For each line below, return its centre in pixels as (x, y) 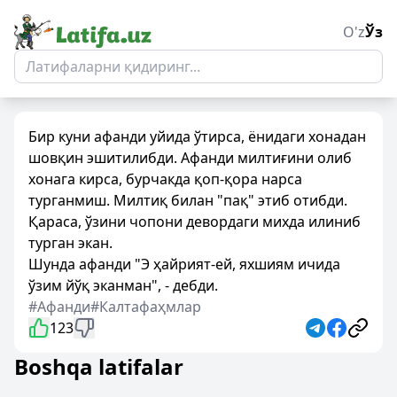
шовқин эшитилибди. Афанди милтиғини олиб (190, 158)
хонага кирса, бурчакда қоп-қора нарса (165, 179)
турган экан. (70, 243)
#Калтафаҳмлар (146, 307)
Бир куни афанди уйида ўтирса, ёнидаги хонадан (197, 136)
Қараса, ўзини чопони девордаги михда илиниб (195, 222)
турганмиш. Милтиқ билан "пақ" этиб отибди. (188, 200)
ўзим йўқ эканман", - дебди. (123, 285)
